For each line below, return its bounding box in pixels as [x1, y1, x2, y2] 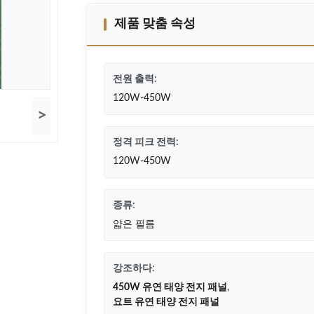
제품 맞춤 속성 [114, 18, 196, 30]
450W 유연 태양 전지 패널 [113, 282, 227, 292]
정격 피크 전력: [113, 137, 179, 147]
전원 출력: [113, 74, 157, 84]
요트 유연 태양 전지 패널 [113, 297, 219, 307]
